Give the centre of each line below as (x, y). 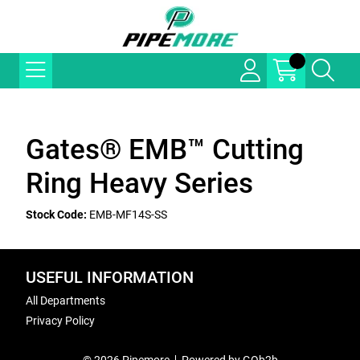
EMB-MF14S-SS (128, 215)
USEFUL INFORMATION (110, 278)
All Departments (65, 301)
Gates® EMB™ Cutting (165, 150)
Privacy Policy (60, 321)
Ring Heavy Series (139, 184)
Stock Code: (56, 215)
